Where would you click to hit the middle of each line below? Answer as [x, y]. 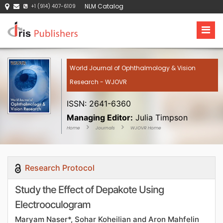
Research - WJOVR [99, 82]
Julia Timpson [161, 117]
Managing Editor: [100, 117]
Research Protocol [59, 168]
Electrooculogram [53, 205]
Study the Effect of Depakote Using [89, 190]
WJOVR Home [146, 128]
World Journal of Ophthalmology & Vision [133, 68]
